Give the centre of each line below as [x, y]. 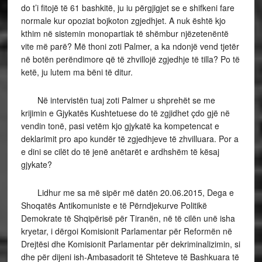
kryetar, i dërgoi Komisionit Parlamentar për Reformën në [126, 231]
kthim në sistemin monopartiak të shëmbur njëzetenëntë [125, 33]
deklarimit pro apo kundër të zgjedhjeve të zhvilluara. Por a [130, 139]
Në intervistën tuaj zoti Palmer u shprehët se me [118, 100]
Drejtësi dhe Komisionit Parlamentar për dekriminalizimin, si [130, 244]
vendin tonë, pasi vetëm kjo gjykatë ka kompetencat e [120, 126]
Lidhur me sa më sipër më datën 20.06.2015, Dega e [127, 192]
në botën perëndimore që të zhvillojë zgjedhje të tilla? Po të [130, 59]
